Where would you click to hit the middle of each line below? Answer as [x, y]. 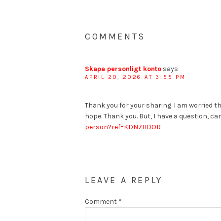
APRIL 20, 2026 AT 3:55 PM [135, 77]
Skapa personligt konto [123, 69]
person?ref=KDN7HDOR [123, 127]
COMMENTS [115, 36]
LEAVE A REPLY [124, 180]
